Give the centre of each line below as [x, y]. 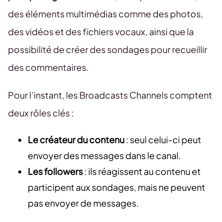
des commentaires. [48, 67]
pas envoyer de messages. [83, 203]
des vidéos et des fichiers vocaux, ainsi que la [101, 32]
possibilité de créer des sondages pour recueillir [108, 50]
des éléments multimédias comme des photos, [106, 14]
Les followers [55, 171]
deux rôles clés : [41, 113]
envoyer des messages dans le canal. [104, 156]
